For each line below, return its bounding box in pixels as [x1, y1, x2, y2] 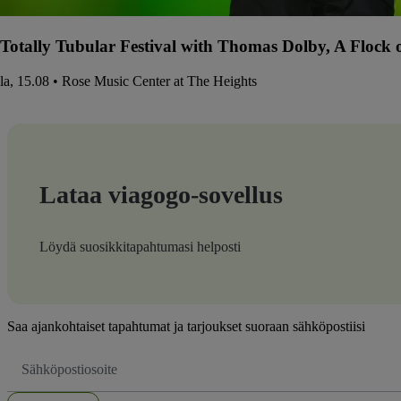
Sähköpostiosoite [21, 352, 93, 365]
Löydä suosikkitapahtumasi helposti [39, 238, 241, 254]
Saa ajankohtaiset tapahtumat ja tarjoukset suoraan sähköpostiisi [7, 318, 365, 334]
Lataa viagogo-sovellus [39, 180, 283, 209]
